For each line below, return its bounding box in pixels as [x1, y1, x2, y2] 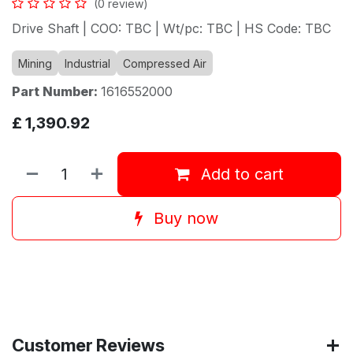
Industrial [65, 57, 110, 71]
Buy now [149, 209, 218, 229]
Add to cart [196, 165, 284, 184]
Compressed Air [123, 57, 206, 71]
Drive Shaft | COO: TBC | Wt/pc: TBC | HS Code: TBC [12, 20, 331, 37]
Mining [18, 57, 52, 71]
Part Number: [12, 84, 101, 100]
